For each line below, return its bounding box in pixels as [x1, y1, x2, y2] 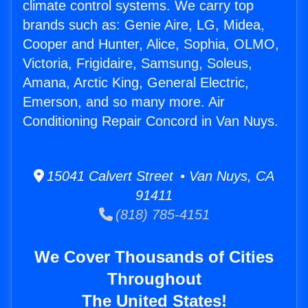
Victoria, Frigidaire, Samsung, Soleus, [23, 56, 252, 71]
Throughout [107, 269, 201, 289]
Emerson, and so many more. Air [23, 94, 225, 110]
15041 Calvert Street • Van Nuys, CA [44, 168, 274, 184]
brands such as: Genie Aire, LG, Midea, [23, 17, 265, 33]
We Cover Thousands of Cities [34, 247, 274, 267]
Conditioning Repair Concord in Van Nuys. [23, 113, 278, 129]
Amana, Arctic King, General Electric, [23, 75, 249, 91]
